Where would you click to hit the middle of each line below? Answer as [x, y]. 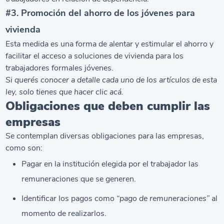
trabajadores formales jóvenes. [60, 68]
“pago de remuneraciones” [163, 199]
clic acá [109, 92]
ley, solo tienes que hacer [51, 92]
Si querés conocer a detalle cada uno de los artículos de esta [111, 80]
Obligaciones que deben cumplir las [108, 106]
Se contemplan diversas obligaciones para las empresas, [105, 136]
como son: [24, 148]
